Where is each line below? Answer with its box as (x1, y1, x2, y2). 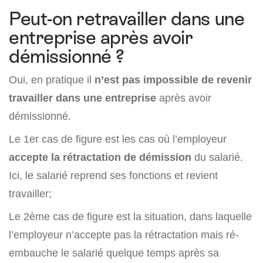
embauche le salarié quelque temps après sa (9, 247, 219, 259)
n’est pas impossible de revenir (95, 73, 252, 86)
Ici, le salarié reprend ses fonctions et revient (9, 169, 218, 182)
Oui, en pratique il (9, 73, 95, 86)
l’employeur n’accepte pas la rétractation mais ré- (9, 228, 239, 241)
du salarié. (191, 151, 243, 164)
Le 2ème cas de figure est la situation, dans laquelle (9, 210, 252, 223)
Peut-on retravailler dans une (9, 8, 245, 30)
